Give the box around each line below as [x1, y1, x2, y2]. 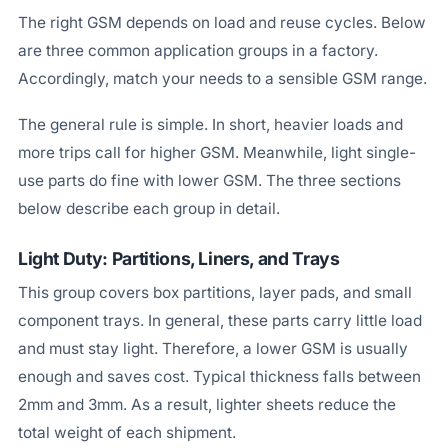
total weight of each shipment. [17, 423, 236, 443]
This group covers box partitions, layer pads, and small [17, 283, 412, 303]
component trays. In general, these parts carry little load [17, 311, 422, 331]
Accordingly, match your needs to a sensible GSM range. [17, 69, 427, 89]
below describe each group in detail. [17, 198, 280, 218]
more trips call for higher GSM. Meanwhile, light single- [17, 142, 416, 162]
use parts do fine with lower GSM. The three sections [17, 170, 401, 190]
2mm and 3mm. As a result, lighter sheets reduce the [17, 395, 396, 415]
